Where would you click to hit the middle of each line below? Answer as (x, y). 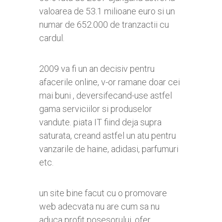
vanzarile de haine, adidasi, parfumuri (109, 149)
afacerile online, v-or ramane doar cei (110, 82)
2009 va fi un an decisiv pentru (97, 69)
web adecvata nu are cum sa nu (99, 207)
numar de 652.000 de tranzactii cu (104, 25)
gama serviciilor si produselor (96, 109)
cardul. (52, 38)
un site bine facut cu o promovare (103, 193)
